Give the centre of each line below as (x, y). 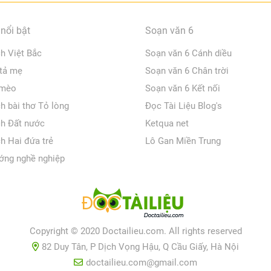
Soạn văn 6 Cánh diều (188, 53)
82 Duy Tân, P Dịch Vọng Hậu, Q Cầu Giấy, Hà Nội (140, 247)
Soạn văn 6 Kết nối (182, 88)
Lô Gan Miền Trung (183, 141)
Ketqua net (167, 123)
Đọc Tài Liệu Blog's (183, 106)
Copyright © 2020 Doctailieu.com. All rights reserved (135, 231)
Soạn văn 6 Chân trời (187, 70)
